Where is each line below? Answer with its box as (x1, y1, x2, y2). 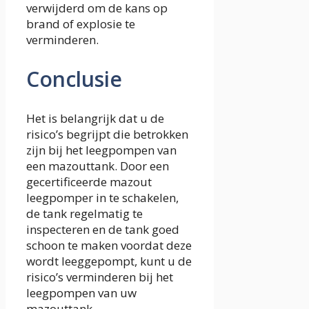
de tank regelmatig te (26, 205, 143, 221)
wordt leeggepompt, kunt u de (26, 252, 192, 269)
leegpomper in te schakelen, (26, 189, 179, 206)
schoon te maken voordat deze (26, 237, 192, 253)
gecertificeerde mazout (26, 173, 152, 190)
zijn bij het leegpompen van (26, 141, 177, 158)
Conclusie (26, 64, 122, 93)
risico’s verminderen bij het (26, 268, 173, 285)
